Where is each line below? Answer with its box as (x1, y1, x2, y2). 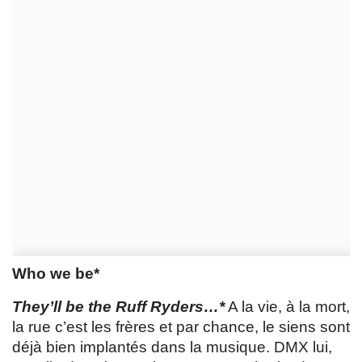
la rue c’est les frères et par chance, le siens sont (12, 318, 350, 336)
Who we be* (12, 265, 99, 283)
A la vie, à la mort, (225, 298, 350, 316)
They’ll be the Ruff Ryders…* (12, 298, 225, 316)
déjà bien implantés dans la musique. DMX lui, (12, 339, 332, 356)
